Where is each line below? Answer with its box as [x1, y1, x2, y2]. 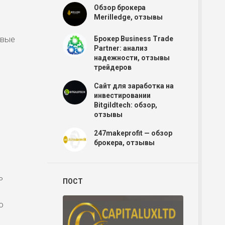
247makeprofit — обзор [94, 129, 172, 137]
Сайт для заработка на [94, 82, 174, 90]
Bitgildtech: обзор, [94, 101, 157, 109]
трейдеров [94, 63, 132, 71]
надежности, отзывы [94, 54, 170, 62]
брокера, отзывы [94, 139, 155, 147]
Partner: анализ [94, 44, 148, 52]
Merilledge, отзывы [94, 13, 163, 21]
